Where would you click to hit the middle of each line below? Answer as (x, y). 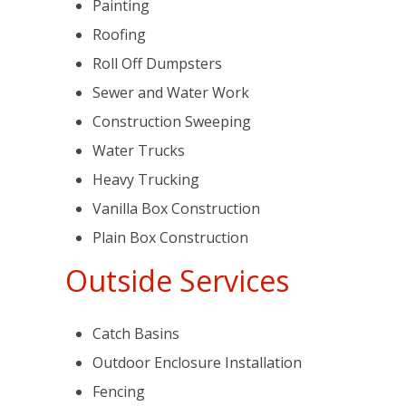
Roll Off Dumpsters (157, 63)
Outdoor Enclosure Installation (197, 362)
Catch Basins (136, 333)
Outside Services (177, 280)
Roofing (119, 34)
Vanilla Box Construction (176, 208)
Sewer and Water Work (171, 92)
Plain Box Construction (170, 237)
